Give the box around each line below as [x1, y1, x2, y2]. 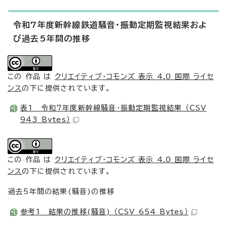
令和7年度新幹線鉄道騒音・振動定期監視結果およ [13, 21, 208, 29]
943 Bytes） [20, 116, 70, 123]
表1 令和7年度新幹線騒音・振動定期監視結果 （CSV [20, 104, 207, 111]
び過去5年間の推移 [13, 34, 90, 43]
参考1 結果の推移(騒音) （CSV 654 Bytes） [20, 208, 188, 215]
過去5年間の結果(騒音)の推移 [8, 188, 115, 195]
